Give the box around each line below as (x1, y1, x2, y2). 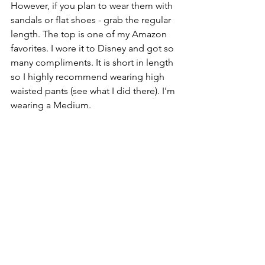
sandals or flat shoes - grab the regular (11, 14, 173, 26)
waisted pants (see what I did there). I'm (11, 85, 177, 97)
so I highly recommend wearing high (11, 71, 167, 83)
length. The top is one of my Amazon (11, 28, 169, 40)
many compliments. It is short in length (11, 57, 176, 69)
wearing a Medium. (11, 99, 91, 111)
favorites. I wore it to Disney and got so (11, 43, 176, 54)
